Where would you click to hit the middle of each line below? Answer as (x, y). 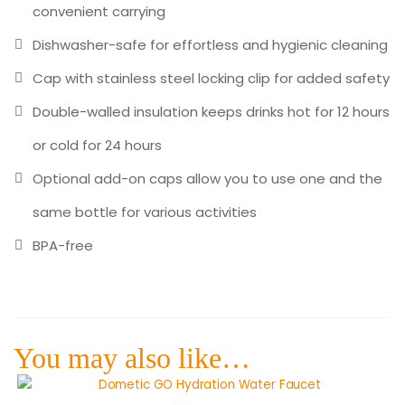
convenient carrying (99, 12)
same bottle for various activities (145, 212)
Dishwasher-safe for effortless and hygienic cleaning (210, 45)
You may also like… (132, 359)
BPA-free (63, 246)
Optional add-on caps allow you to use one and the (207, 179)
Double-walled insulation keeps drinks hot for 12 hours (211, 112)
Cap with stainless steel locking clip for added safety (211, 79)
